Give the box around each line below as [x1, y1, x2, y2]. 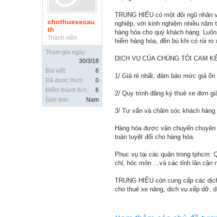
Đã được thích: [46, 77, 84, 84]
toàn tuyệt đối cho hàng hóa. [115, 133, 195, 140]
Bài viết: [46, 67, 66, 74]
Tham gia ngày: [46, 49, 86, 56]
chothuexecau [47, 18, 95, 26]
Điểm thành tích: [46, 87, 88, 93]
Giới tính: [46, 96, 69, 103]
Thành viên [47, 34, 77, 41]
